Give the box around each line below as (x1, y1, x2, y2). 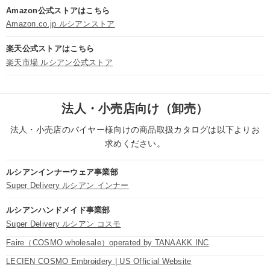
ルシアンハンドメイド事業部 (6, 206, 110, 215)
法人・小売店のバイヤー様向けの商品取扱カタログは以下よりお (10, 124, 260, 134)
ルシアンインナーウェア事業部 (6, 167, 118, 177)
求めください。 (105, 138, 165, 148)
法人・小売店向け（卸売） (61, 101, 209, 115)
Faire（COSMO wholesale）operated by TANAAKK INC (6, 237, 209, 247)
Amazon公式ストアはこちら (6, 5, 110, 15)
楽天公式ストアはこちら (6, 44, 95, 54)
